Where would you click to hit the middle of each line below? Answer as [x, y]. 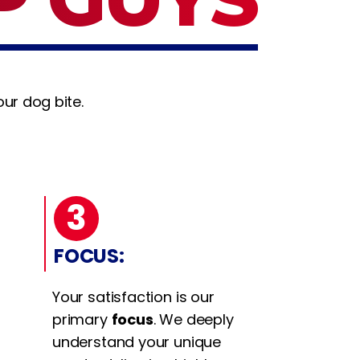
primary [82, 319]
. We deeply [193, 319]
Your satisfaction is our [133, 297]
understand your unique [137, 342]
